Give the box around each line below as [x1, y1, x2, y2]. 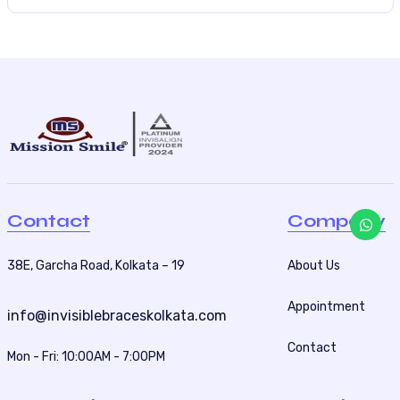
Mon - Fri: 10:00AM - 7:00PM [6, 348, 165, 364]
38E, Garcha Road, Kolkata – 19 [6, 257, 185, 273]
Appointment [287, 298, 365, 314]
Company [287, 209, 386, 232]
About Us [287, 257, 340, 273]
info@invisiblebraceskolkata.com [6, 306, 227, 324]
